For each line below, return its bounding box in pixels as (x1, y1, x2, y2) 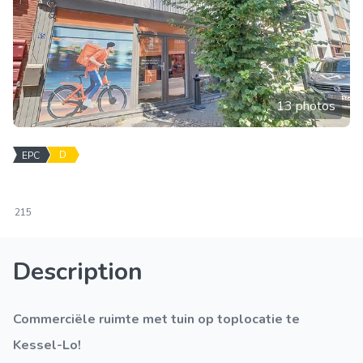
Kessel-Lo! (13, 336, 81, 354)
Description (13, 255, 143, 288)
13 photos (276, 97, 335, 115)
